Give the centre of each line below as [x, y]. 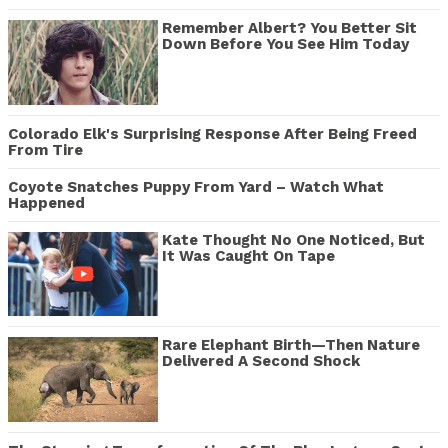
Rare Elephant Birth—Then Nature [291, 345]
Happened [46, 202]
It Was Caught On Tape [248, 255]
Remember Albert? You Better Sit [289, 28]
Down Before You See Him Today [285, 44]
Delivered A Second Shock [261, 361]
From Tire [45, 149]
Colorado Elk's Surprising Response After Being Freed [212, 133]
